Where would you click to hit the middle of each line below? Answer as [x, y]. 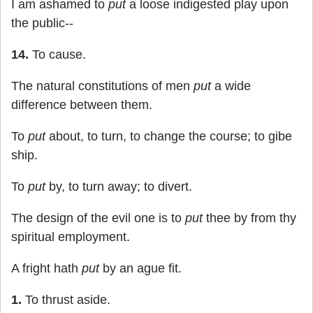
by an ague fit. [140, 268]
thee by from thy [249, 218]
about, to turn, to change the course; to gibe [169, 136]
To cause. [57, 54]
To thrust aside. [66, 300]
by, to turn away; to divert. [119, 187]
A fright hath [46, 268]
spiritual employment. [71, 237]
